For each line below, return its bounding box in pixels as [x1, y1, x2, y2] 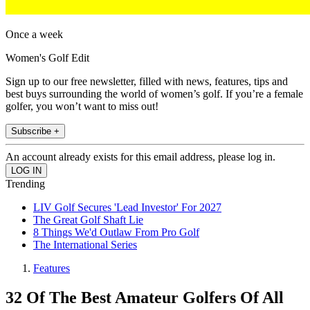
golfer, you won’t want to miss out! [6, 100, 158, 113]
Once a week [6, 28, 63, 41]
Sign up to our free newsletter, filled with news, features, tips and [6, 75, 288, 88]
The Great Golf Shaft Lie [33, 214, 143, 226]
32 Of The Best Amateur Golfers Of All [6, 289, 284, 307]
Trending [6, 178, 45, 190]
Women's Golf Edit [6, 52, 89, 64]
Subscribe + [11, 126, 60, 137]
